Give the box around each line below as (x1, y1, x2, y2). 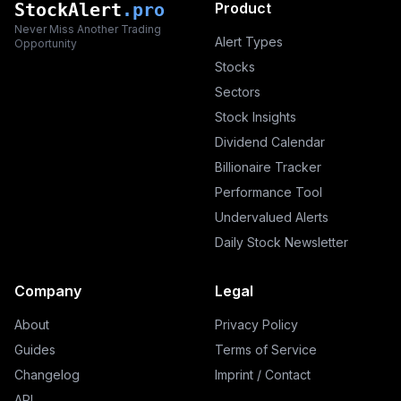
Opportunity (14, 37, 77, 50)
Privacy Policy (215, 317, 298, 332)
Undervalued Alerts (215, 209, 328, 225)
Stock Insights (215, 109, 296, 124)
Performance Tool (215, 184, 322, 200)
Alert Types (215, 34, 283, 49)
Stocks (215, 59, 255, 74)
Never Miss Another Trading (14, 22, 161, 36)
